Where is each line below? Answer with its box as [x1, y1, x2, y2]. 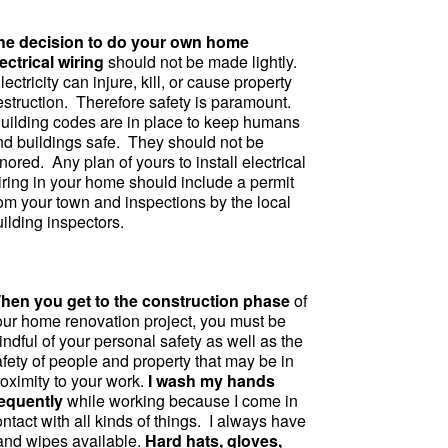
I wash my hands [148, 369, 275, 392]
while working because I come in [63, 389, 298, 412]
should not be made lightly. [104, 50, 297, 73]
